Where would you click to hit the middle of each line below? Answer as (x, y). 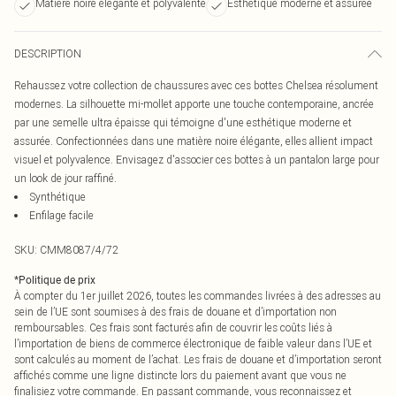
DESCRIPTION (48, 53)
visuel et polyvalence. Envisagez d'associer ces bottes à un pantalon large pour (197, 160)
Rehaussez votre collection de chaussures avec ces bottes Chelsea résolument (196, 85)
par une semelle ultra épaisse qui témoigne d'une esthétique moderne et (183, 122)
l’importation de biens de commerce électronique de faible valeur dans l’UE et (193, 343)
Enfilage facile (61, 215)
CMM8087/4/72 (79, 250)
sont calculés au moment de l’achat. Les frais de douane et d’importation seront (198, 359)
